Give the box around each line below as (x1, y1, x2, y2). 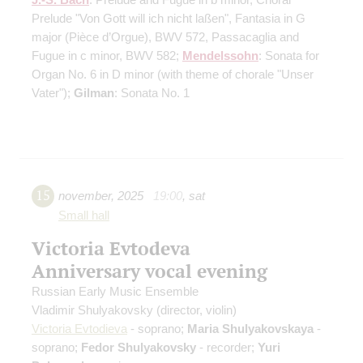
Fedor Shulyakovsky (81, 340, 196, 355)
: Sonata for (258, 49, 319, 63)
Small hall (58, 209, 109, 223)
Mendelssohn (182, 49, 258, 63)
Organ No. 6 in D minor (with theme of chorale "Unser (32, 67, 314, 82)
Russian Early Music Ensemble (32, 284, 199, 299)
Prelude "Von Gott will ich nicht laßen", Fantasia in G (32, 11, 305, 26)
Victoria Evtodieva (32, 322, 127, 336)
